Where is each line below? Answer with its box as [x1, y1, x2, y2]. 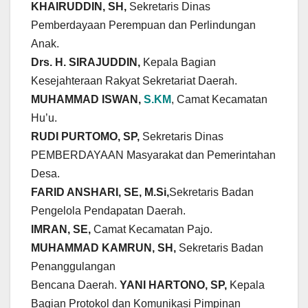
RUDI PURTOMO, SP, [31, 131, 142, 143]
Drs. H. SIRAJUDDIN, [31, 56, 140, 69]
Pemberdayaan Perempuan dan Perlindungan [31, 19, 256, 32]
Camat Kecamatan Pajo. [91, 223, 212, 236]
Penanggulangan [31, 261, 115, 273]
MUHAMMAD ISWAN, [31, 93, 144, 106]
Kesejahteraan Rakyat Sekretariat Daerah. [31, 75, 240, 87]
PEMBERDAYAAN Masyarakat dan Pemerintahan [31, 149, 276, 162]
